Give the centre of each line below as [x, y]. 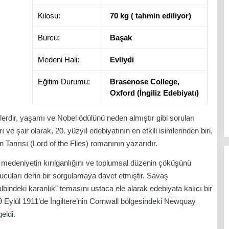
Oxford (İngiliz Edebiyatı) [154, 93]
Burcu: [49, 38]
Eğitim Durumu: [64, 82]
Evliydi [122, 60]
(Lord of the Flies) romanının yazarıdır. [93, 143]
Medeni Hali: [59, 60]
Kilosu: [49, 16]
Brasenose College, [145, 82]
